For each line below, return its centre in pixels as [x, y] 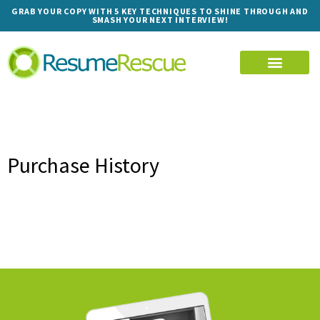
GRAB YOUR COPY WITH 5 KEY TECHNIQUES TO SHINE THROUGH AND [160, 11]
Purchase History [83, 165]
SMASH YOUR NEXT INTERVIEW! [160, 20]
